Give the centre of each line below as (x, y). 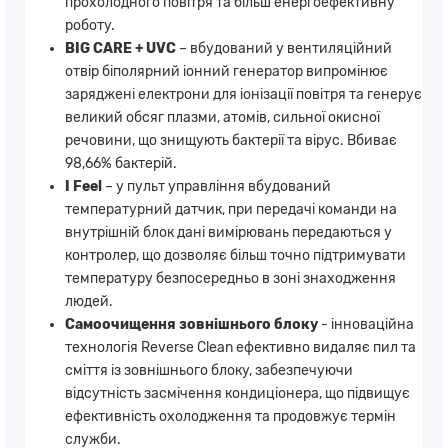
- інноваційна (366, 324)
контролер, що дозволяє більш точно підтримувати (235, 255)
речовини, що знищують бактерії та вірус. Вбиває (231, 140)
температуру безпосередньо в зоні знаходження (230, 278)
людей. (89, 301)
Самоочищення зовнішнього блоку (191, 324)
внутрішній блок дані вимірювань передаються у (228, 232)
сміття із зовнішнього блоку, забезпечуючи (209, 370)
